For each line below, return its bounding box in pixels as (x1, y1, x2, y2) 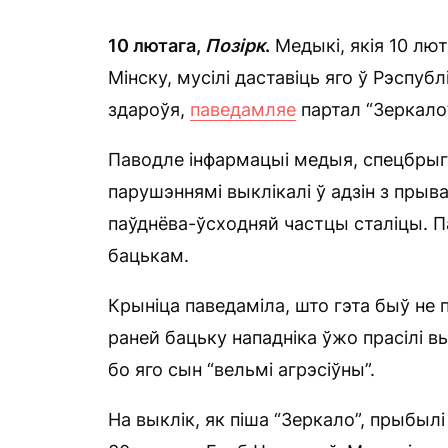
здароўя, (108, 99, 190, 120)
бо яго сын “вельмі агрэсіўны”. (108, 359, 375, 380)
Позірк (205, 35, 265, 56)
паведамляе (190, 99, 296, 120)
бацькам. (108, 245, 189, 266)
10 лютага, (108, 35, 205, 56)
